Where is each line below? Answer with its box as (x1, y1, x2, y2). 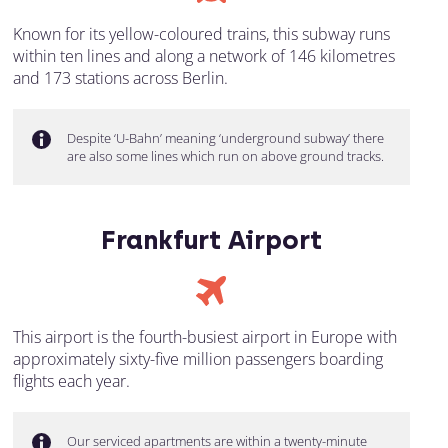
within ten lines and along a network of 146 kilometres (12, 45, 395, 68)
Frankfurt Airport (100, 224, 322, 257)
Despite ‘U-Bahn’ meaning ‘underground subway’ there (66, 129, 384, 148)
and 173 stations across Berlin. (12, 67, 228, 90)
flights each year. (12, 370, 130, 393)
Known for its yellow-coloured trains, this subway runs (12, 23, 390, 46)
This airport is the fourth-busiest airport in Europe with (12, 326, 397, 349)
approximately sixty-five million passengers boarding (12, 348, 383, 371)
